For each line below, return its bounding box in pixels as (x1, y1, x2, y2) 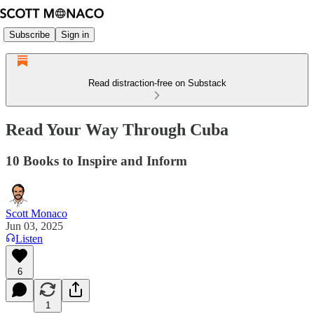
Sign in (61, 29, 89, 40)
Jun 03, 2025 (6, 219, 63, 232)
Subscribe (9, 29, 50, 40)
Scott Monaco (6, 207, 67, 219)
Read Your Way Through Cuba (6, 120, 228, 139)
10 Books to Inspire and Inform (6, 153, 187, 168)
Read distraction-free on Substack (88, 78, 226, 88)
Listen (15, 232, 43, 245)
